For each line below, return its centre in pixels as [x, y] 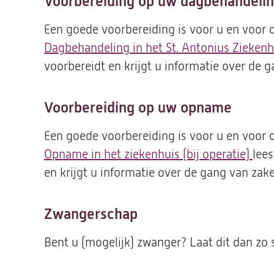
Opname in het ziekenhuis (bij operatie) [148, 154]
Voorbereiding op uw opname [138, 108]
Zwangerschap [91, 214]
